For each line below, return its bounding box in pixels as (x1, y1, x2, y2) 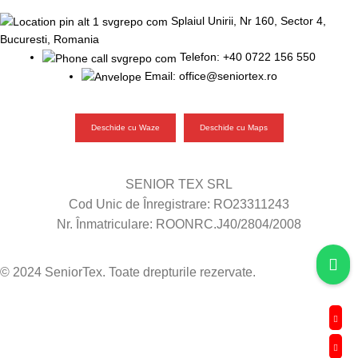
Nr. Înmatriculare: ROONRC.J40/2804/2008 (57, 217, 301, 231)
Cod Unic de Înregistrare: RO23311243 (69, 197, 289, 211)
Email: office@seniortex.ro (144, 69, 277, 82)
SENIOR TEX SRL (125, 177, 233, 191)
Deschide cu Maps (199, 122, 268, 132)
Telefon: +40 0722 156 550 (180, 50, 316, 64)
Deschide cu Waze (90, 122, 160, 132)
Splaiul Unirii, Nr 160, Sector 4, (171, 14, 326, 28)
